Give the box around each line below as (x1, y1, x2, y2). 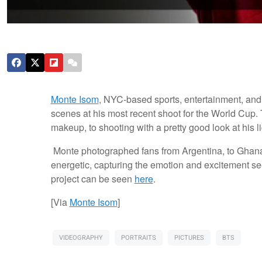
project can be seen (50, 172, 135, 186)
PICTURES (174, 233, 204, 243)
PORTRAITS (120, 233, 156, 243)
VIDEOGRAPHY (58, 233, 103, 243)
